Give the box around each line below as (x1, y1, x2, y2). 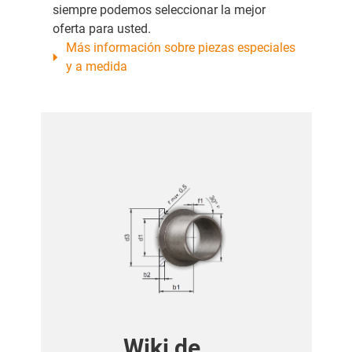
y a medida (66, 59, 128, 75)
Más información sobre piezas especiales (66, 40, 296, 56)
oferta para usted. (52, 21, 154, 37)
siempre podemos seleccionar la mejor (52, 2, 266, 18)
